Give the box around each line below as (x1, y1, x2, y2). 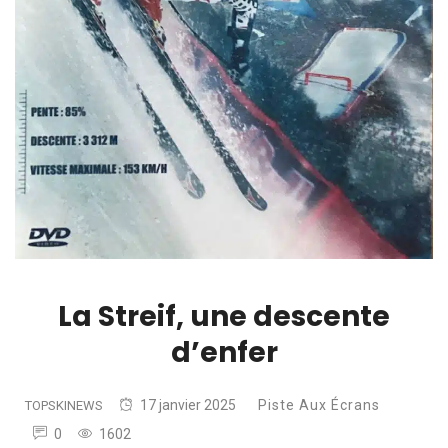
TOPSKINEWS (25, 397, 103, 413)
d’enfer (170, 332, 278, 372)
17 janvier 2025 (140, 396, 236, 413)
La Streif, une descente (58, 296, 390, 336)
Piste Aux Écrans (258, 396, 380, 413)
